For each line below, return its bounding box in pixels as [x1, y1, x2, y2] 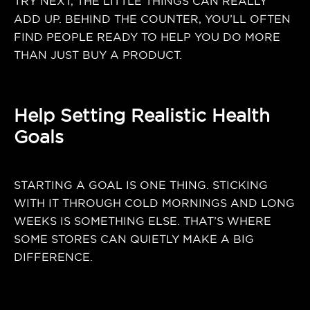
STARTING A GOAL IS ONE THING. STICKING [14, 179, 268, 192]
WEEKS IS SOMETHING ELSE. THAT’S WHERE [14, 215, 271, 228]
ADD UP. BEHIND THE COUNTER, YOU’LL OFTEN [14, 13, 291, 26]
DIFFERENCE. [14, 251, 93, 264]
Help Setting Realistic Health [14, 105, 270, 126]
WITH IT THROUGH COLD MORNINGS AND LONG [14, 197, 295, 210]
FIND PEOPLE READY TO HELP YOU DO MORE [14, 31, 280, 44]
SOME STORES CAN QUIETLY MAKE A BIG [14, 233, 254, 246]
